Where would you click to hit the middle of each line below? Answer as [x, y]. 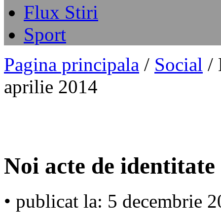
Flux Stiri [61, 12]
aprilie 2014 [51, 87]
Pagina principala [72, 64]
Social [179, 64]
